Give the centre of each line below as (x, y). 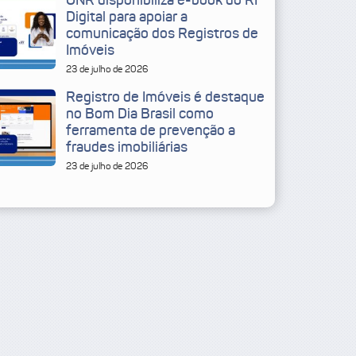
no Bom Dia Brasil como (139, 114)
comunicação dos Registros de (162, 34)
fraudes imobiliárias (126, 147)
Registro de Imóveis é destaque (165, 97)
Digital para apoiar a (126, 17)
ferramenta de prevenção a (150, 131)
